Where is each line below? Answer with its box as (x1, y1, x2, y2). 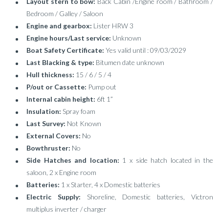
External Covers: (26, 131, 82, 140)
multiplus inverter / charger (26, 205, 107, 213)
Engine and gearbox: (26, 22, 93, 30)
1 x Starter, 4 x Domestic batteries (61, 180, 160, 189)
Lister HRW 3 (93, 22, 133, 30)
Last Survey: (26, 119, 67, 128)
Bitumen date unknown (96, 58, 164, 66)
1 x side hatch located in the (122, 156, 214, 164)
